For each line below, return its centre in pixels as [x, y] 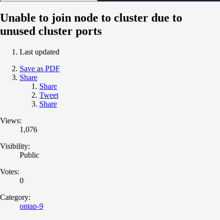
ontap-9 [31, 206]
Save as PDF [40, 68]
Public [29, 155]
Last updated [40, 52]
